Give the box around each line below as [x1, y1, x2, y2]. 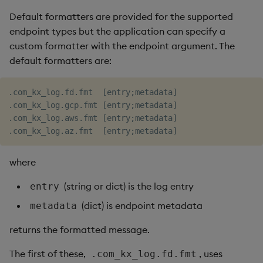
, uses [199, 248, 223, 259]
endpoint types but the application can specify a [9, 25, 225, 37]
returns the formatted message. [9, 224, 150, 235]
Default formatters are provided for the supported [9, 11, 233, 22]
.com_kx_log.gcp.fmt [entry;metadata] [8, 100, 177, 110]
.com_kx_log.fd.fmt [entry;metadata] [8, 87, 177, 97]
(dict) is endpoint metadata [79, 200, 203, 211]
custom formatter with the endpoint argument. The [9, 40, 235, 52]
